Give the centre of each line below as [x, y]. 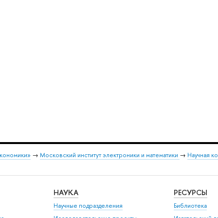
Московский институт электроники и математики [109, 155]
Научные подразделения [88, 206]
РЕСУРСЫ [191, 192]
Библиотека [191, 206]
